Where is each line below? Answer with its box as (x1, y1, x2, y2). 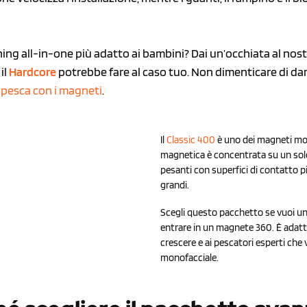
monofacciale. (160, 251, 219, 264)
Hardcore (9, 64, 57, 79)
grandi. (160, 178, 189, 191)
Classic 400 (167, 133, 215, 146)
